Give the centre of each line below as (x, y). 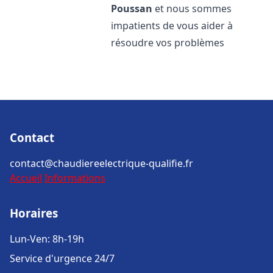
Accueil (26, 178)
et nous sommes (192, 9)
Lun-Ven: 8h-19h (47, 239)
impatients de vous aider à (172, 26)
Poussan (132, 9)
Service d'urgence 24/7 (62, 258)
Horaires (34, 213)
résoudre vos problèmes (168, 43)
